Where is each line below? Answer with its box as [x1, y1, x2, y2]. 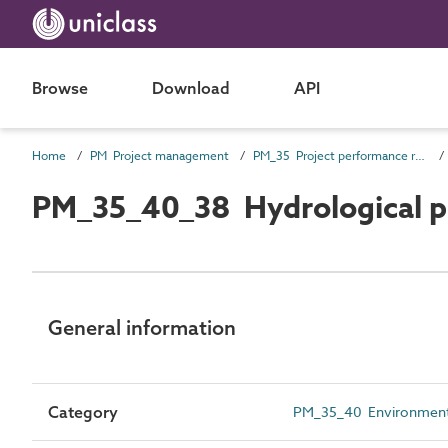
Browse [32, 78, 88, 98]
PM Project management [90, 147, 229, 164]
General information [48, 315, 236, 340]
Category [48, 402, 118, 422]
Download [152, 78, 230, 98]
